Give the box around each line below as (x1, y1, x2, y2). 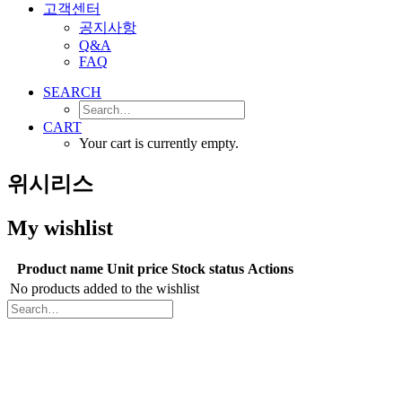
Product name (17, 260, 103, 276)
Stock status (171, 260, 244, 276)
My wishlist (7, 215, 113, 240)
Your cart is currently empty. (79, 135, 239, 151)
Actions (248, 260, 293, 276)
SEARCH (43, 84, 101, 100)
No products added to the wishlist (10, 280, 199, 296)
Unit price (107, 260, 168, 276)
